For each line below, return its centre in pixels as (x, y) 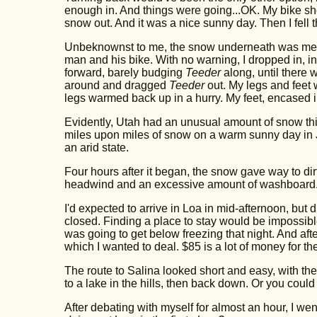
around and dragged (116, 85)
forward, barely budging (125, 73)
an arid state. (96, 148)
